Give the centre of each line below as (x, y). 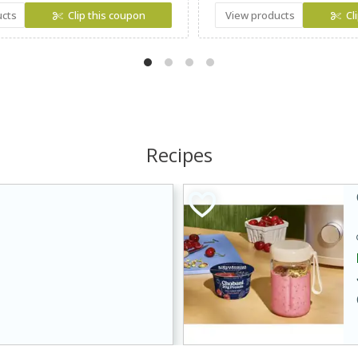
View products (260, 16)
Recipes (179, 155)
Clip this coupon (106, 16)
